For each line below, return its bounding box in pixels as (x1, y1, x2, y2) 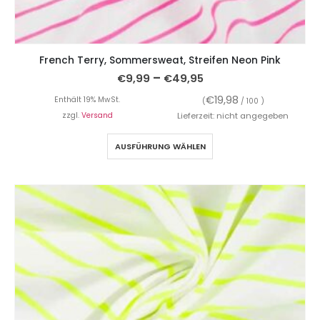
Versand (81, 110, 113, 121)
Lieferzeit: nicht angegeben (177, 110, 289, 122)
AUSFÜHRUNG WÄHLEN (114, 141, 206, 153)
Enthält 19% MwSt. (54, 94, 120, 106)
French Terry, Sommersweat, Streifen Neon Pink (39, 54, 281, 68)
